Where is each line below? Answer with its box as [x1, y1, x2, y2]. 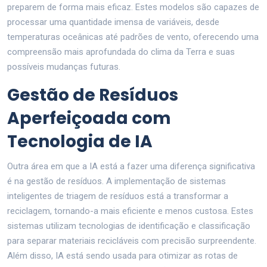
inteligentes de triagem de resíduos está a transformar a [7, 190, 228, 201]
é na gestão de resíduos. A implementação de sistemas [7, 175, 226, 187]
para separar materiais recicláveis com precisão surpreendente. [7, 235, 256, 246]
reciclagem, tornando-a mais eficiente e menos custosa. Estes [7, 205, 253, 216]
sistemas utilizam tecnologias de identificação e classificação [7, 220, 250, 231]
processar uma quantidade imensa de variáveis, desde [7, 16, 219, 27]
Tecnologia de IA [7, 129, 153, 153]
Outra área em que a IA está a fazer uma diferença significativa [7, 160, 255, 172]
